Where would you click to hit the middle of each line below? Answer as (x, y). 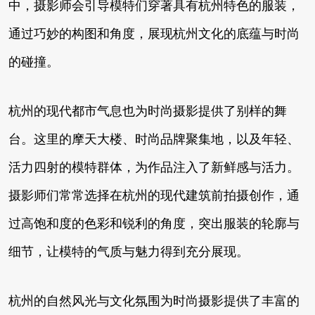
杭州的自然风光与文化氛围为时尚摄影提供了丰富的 (154, 301)
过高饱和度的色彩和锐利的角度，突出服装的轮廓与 (154, 223)
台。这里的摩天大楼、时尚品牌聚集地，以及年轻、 (154, 139)
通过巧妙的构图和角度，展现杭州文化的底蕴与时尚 (154, 33)
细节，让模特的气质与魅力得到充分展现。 (129, 251)
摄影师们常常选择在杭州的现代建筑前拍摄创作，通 (154, 195)
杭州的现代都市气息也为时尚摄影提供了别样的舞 (148, 111)
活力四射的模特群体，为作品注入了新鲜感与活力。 (154, 167)
